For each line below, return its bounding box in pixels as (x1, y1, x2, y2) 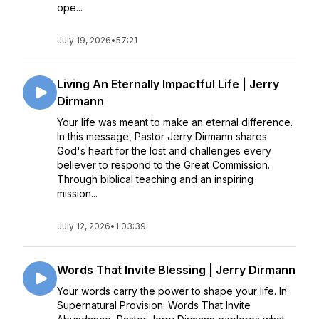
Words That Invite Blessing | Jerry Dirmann (57, 263, 296, 277)
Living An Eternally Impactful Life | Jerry (57, 77, 279, 91)
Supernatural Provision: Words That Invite (57, 299, 251, 311)
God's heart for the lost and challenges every (57, 145, 271, 157)
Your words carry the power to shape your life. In (57, 285, 287, 297)
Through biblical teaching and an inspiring (57, 173, 253, 185)
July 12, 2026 (57, 221, 110, 231)
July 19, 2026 (57, 35, 111, 46)
